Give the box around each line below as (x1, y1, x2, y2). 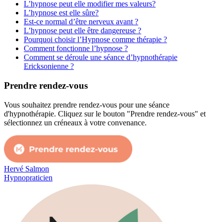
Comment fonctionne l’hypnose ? (24, 44, 128, 53)
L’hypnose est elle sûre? (24, 8, 99, 17)
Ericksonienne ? (24, 62, 74, 71)
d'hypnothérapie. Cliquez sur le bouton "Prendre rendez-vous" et (4, 109, 206, 118)
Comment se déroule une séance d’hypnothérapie (24, 53, 177, 62)
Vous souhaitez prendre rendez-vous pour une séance (4, 100, 169, 109)
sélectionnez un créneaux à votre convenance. (4, 118, 147, 127)
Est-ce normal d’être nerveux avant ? (24, 17, 138, 26)
